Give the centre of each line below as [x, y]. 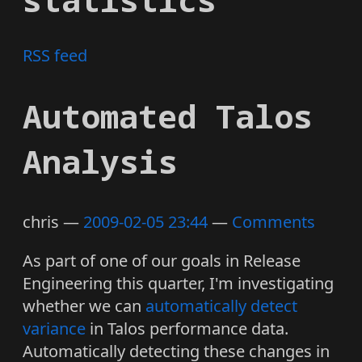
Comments [274, 222]
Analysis [100, 162]
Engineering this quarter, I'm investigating [178, 284]
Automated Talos [168, 116]
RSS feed [55, 55]
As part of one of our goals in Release [162, 261]
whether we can [84, 306]
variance [54, 329]
